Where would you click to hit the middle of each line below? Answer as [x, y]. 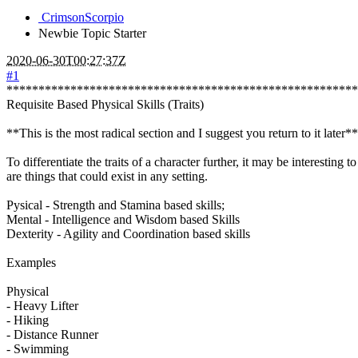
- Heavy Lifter [42, 306]
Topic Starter [114, 34]
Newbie [58, 34]
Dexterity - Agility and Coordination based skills [128, 234]
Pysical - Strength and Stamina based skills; [115, 205]
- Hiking [28, 320]
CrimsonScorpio [81, 18]
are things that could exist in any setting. [107, 177]
